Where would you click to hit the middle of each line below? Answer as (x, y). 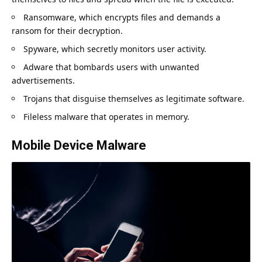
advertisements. (43, 80)
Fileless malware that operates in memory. (106, 116)
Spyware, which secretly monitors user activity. (115, 49)
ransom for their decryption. (67, 30)
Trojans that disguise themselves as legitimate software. (134, 98)
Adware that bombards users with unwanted (111, 67)
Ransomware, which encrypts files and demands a (122, 17)
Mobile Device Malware (79, 145)
